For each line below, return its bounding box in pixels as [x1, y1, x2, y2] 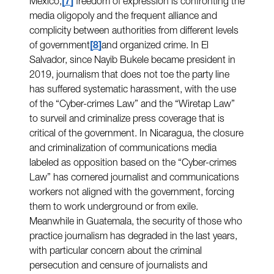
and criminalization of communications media [29, 144, 217, 154]
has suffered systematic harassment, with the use [29, 85, 236, 95]
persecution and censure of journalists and [29, 261, 207, 272]
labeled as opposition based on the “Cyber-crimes [29, 158, 237, 169]
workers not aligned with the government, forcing [29, 188, 234, 198]
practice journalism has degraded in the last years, [29, 232, 237, 242]
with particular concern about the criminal [29, 246, 202, 257]
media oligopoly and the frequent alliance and [29, 12, 217, 22]
